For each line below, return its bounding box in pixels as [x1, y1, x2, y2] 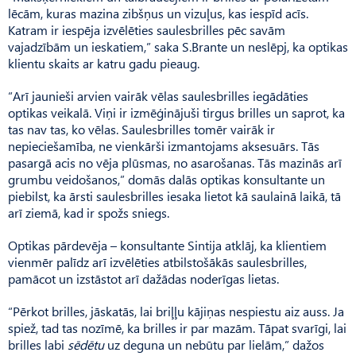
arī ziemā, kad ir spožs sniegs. [8, 203, 169, 221]
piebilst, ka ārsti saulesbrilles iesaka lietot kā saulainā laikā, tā [8, 187, 341, 204]
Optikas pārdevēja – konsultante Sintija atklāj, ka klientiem [8, 236, 327, 253]
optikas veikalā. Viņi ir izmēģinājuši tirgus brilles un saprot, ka [8, 103, 345, 121]
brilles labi [8, 335, 68, 353]
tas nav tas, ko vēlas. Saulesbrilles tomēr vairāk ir [8, 120, 275, 137]
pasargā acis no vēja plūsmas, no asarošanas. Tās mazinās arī [8, 153, 342, 171]
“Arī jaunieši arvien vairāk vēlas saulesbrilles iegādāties [8, 87, 308, 104]
